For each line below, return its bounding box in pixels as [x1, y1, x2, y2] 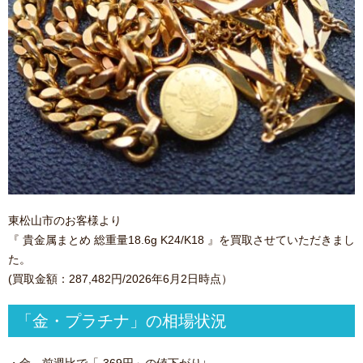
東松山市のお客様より [8, 214, 122, 227]
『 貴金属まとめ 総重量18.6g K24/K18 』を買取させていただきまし [8, 233, 355, 246]
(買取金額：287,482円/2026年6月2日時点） [8, 272, 233, 285]
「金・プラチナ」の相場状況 [16, 312, 227, 330]
